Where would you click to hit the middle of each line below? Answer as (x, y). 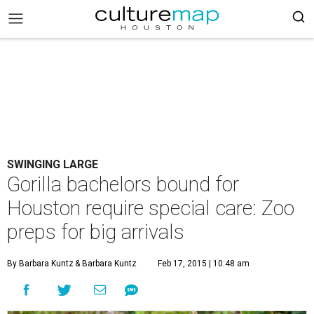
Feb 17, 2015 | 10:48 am (204, 264)
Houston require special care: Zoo (151, 208)
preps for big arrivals (96, 232)
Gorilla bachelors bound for (123, 184)
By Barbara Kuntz (40, 264)
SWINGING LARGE (53, 164)
